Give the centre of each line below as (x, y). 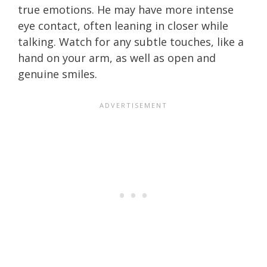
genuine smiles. (58, 74)
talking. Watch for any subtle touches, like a (131, 41)
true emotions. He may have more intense (126, 9)
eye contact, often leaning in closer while (123, 25)
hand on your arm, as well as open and (117, 58)
